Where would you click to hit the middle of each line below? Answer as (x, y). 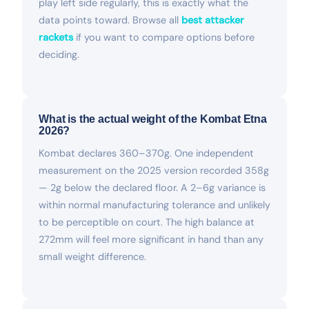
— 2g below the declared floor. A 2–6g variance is (152, 187)
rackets (56, 37)
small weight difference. (92, 256)
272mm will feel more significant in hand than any (151, 239)
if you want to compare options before (164, 37)
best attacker (213, 20)
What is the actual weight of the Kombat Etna (153, 119)
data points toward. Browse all (110, 20)
